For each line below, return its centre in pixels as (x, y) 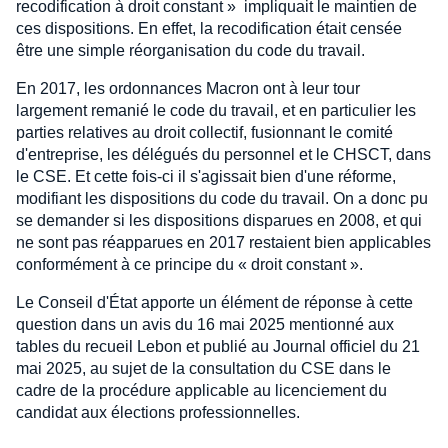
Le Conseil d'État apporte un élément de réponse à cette (214, 302)
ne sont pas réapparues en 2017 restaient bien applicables (223, 242)
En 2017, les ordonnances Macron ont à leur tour (188, 88)
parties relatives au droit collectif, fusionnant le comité (204, 132)
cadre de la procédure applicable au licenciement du (201, 390)
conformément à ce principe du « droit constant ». (189, 264)
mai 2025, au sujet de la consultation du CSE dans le (203, 368)
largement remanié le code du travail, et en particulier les (216, 110)
